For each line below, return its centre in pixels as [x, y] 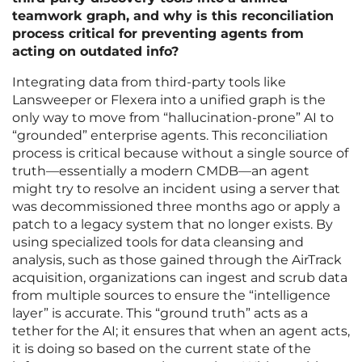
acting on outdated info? [95, 52]
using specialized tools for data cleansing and [158, 242]
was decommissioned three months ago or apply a [176, 207]
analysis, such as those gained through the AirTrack [177, 260]
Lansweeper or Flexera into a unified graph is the [169, 100]
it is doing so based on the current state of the [162, 349]
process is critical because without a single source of [180, 154]
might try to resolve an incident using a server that [176, 189]
